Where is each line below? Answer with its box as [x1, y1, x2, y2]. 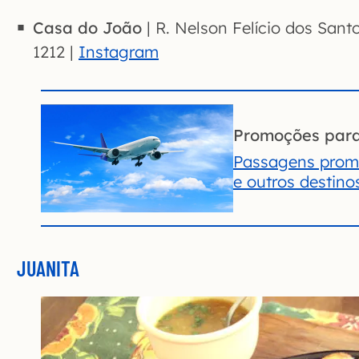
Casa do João [33, 18, 142, 38]
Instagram [79, 42, 159, 63]
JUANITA [17, 256, 79, 281]
